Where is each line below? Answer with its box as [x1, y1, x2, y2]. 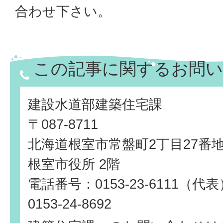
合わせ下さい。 [15, 3, 111, 19]
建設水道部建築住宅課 [28, 97, 162, 112]
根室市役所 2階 [28, 156, 120, 172]
